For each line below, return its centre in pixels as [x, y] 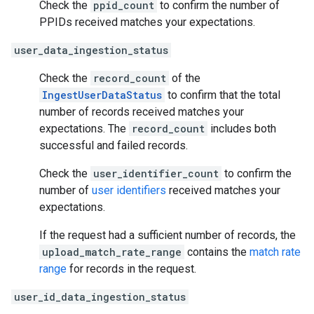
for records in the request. [131, 268]
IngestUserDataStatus [102, 95]
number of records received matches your [142, 111]
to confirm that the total [223, 95]
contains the [217, 252]
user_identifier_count [156, 173]
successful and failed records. [114, 145]
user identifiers [129, 190]
